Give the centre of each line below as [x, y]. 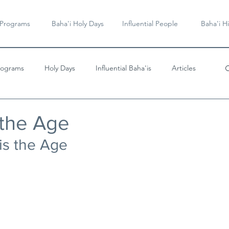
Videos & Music [40, 109]
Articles [184, 68]
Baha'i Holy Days [77, 24]
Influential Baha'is [123, 68]
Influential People [150, 24]
